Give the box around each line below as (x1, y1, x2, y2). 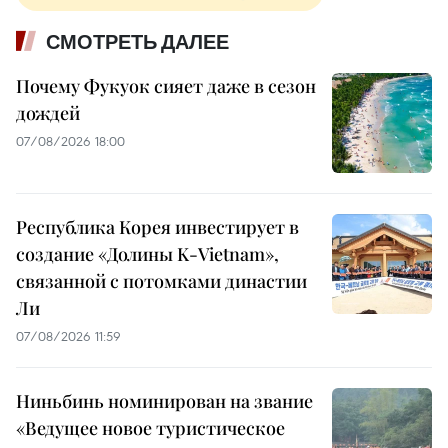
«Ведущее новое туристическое (16, 416, 285, 441)
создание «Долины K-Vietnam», (16, 242, 279, 267)
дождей (16, 101, 80, 126)
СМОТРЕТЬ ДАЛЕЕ (46, 30, 229, 55)
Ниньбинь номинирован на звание (16, 389, 313, 414)
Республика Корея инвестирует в (16, 215, 299, 240)
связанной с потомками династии (16, 269, 307, 294)
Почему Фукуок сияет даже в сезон (16, 74, 316, 99)
